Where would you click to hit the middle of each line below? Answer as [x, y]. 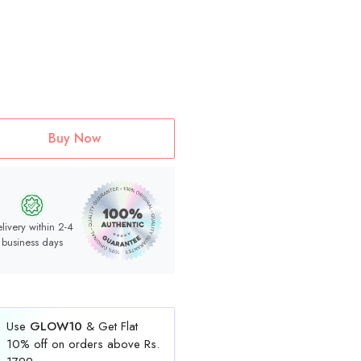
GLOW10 [54, 327]
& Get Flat [110, 327]
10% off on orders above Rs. [83, 344]
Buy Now [74, 139]
